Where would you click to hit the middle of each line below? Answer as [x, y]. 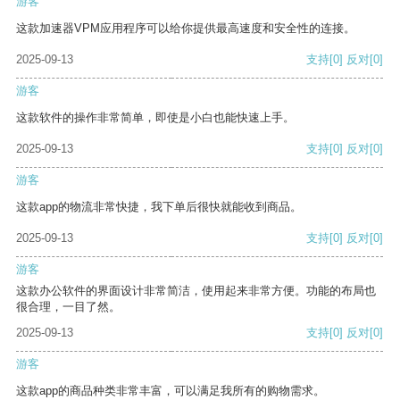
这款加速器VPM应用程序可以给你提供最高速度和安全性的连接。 [186, 29]
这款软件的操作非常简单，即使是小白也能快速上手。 [155, 118]
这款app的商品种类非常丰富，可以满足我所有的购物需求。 [171, 391]
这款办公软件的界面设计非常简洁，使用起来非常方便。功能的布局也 [196, 291]
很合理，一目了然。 [68, 307]
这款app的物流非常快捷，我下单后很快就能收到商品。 [159, 207]
